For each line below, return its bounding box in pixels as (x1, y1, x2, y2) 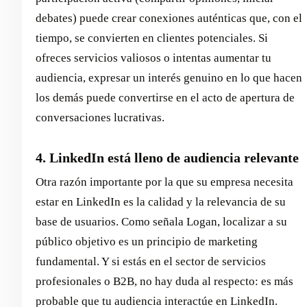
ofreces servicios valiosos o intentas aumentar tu (36, 51, 271, 64)
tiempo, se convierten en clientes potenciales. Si (36, 31, 268, 45)
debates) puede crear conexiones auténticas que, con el (36, 11, 302, 25)
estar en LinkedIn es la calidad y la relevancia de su (36, 195, 286, 208)
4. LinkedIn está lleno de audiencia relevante (36, 149, 299, 165)
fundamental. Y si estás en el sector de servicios (36, 254, 266, 268)
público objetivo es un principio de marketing (36, 234, 258, 248)
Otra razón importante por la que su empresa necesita (36, 175, 293, 188)
